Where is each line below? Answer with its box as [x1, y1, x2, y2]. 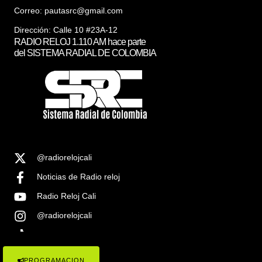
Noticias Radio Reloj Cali [37, 229, 128, 239]
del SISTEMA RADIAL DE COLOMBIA [14, 48, 156, 58]
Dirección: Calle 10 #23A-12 [14, 25, 118, 35]
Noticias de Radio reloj [37, 171, 120, 181]
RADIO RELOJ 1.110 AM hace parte [14, 37, 146, 47]
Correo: [14, 6, 44, 16]
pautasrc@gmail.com [44, 6, 123, 16]
